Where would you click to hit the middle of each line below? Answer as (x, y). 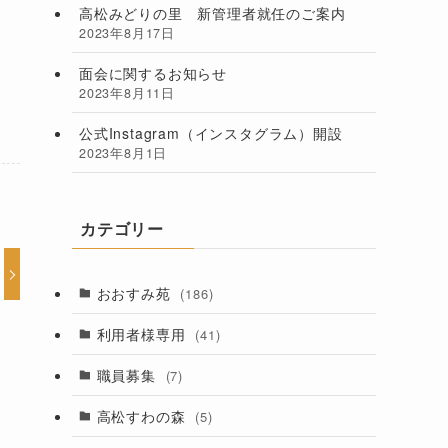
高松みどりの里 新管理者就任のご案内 (212, 12)
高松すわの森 (143, 415)
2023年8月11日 (127, 92)
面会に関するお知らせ (153, 72)
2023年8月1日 (123, 152)
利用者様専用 (143, 333)
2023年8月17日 (127, 32)
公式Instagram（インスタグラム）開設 (211, 132)
